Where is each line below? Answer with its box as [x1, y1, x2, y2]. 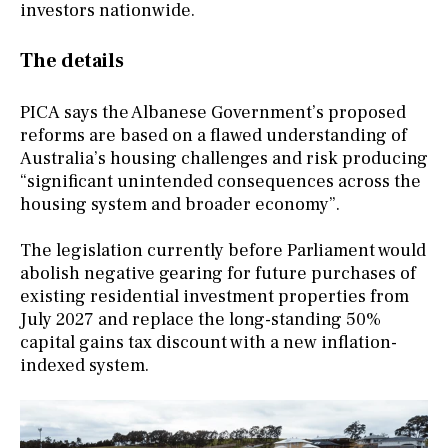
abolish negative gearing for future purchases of [20, 261, 416, 285]
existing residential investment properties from [20, 284, 409, 308]
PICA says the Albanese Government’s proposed [20, 100, 406, 124]
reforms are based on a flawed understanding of [20, 123, 407, 147]
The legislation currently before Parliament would [20, 238, 426, 262]
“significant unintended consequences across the [20, 169, 421, 193]
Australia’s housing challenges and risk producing [20, 146, 428, 170]
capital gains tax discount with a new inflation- [20, 330, 397, 354]
